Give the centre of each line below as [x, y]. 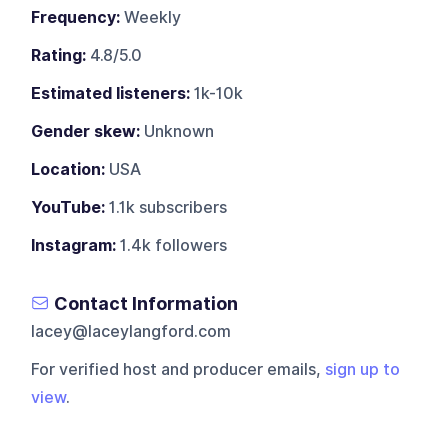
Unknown [177, 131]
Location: [68, 169]
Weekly [151, 17]
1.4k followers [172, 245]
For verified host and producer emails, [178, 369]
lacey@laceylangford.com [131, 331]
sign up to [363, 369]
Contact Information [146, 303]
